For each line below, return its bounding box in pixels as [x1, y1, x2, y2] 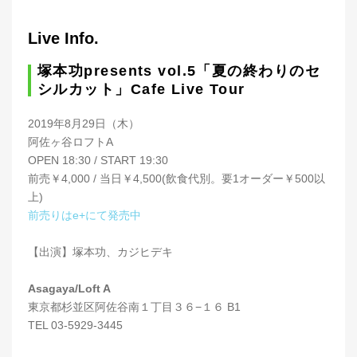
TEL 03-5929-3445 [28, 319, 123, 332]
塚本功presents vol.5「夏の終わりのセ [37, 63, 321, 80]
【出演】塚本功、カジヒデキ [28, 245, 173, 259]
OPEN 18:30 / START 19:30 [28, 154, 168, 167]
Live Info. [28, 29, 99, 48]
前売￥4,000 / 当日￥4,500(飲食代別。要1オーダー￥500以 [28, 172, 325, 186]
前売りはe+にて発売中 [28, 209, 141, 222]
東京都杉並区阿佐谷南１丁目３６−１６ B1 [28, 300, 241, 314]
